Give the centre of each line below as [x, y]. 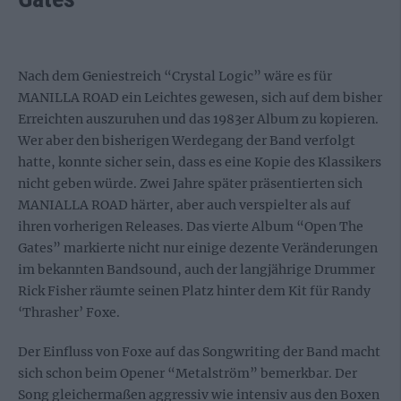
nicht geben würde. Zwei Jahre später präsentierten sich [190, 183]
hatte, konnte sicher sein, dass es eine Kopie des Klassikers [200, 162]
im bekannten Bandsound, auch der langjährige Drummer [196, 269]
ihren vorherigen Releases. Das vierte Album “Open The [191, 226]
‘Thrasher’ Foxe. [69, 312]
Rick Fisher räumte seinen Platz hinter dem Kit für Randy [194, 291]
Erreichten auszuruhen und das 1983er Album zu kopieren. [198, 119]
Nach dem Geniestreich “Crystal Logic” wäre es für [175, 76]
